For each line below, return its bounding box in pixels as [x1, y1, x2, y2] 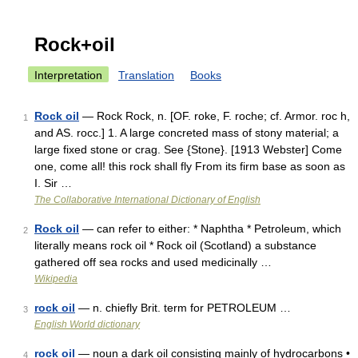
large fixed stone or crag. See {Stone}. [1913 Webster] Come [34, 143, 342, 156]
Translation [118, 69, 174, 82]
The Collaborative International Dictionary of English [34, 194, 261, 205]
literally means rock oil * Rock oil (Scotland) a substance [34, 239, 316, 252]
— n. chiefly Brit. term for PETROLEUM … [75, 301, 291, 314]
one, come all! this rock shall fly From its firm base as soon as [34, 160, 345, 173]
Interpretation [34, 69, 102, 82]
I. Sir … [34, 177, 72, 189]
